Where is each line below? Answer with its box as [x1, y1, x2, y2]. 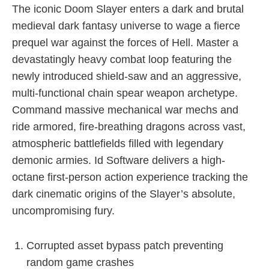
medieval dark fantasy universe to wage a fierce [12, 20, 240, 32]
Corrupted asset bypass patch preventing [26, 240, 223, 252]
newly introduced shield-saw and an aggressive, [12, 70, 241, 82]
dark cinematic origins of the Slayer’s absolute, [12, 188, 235, 200]
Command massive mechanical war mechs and [12, 104, 238, 116]
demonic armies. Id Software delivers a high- [12, 154, 225, 166]
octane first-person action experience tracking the [12, 171, 248, 183]
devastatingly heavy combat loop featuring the [12, 53, 232, 65]
